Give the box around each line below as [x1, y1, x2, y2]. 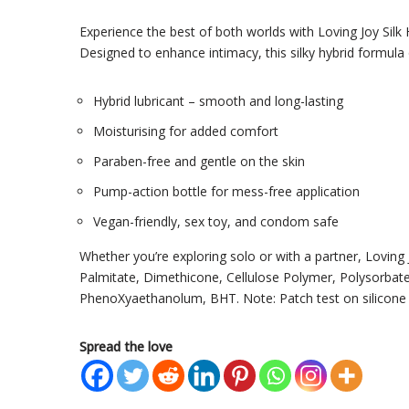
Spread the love [79, 338, 173, 356]
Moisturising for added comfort [93, 122, 278, 141]
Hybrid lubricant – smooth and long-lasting [93, 92, 343, 110]
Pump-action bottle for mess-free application [93, 183, 360, 201]
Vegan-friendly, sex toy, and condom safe [93, 213, 339, 231]
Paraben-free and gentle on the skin [93, 152, 305, 171]
